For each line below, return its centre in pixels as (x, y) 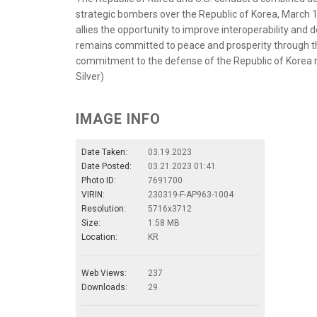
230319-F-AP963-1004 (191, 195)
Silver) (90, 77)
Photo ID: (99, 181)
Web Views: (104, 273)
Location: (99, 237)
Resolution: (104, 209)
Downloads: (104, 288)
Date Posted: (106, 167)
